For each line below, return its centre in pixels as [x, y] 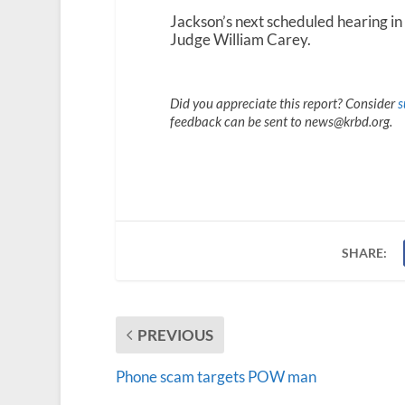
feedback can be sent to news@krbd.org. [281, 121]
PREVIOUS [175, 334]
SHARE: [365, 252]
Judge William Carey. [240, 39]
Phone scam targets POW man [216, 376]
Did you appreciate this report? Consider [283, 103]
